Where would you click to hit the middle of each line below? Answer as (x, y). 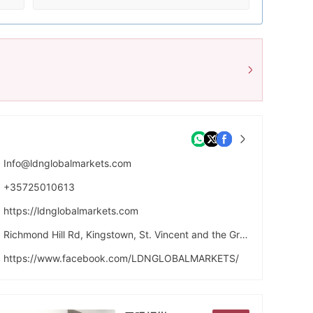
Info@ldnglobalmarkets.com (67, 163)
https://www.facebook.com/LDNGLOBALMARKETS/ (121, 258)
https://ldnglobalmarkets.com (71, 211)
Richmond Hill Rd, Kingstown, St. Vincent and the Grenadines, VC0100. (244, 234)
